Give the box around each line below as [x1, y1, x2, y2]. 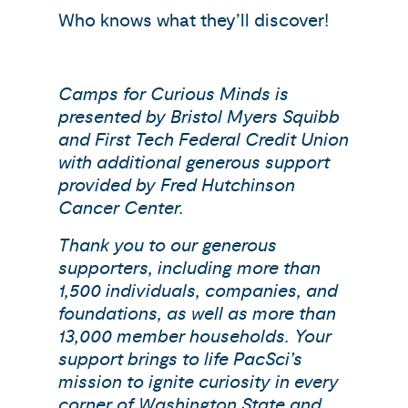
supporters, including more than [58, 257, 321, 280]
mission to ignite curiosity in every [58, 371, 339, 393]
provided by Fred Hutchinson [58, 174, 295, 197]
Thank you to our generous [58, 234, 277, 257]
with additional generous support [58, 151, 330, 174]
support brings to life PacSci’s [58, 348, 302, 371]
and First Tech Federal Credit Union [58, 128, 349, 151]
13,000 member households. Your [58, 325, 331, 348]
